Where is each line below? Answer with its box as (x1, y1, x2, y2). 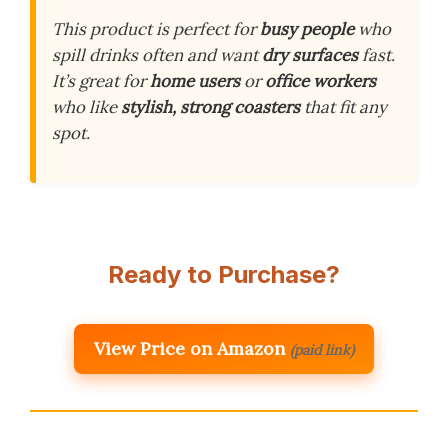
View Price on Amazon (94, 336, 285, 360)
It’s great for (52, 69, 150, 92)
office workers (265, 69, 376, 92)
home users (150, 69, 240, 92)
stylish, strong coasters (121, 95, 300, 118)
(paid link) (290, 340, 354, 359)
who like (52, 95, 121, 118)
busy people (260, 17, 354, 40)
